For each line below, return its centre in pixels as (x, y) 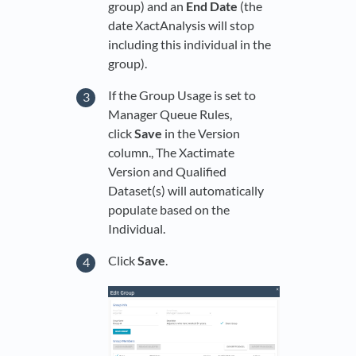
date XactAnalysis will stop (181, 25)
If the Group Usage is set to (182, 95)
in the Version (202, 133)
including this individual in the (190, 44)
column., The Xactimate (171, 152)
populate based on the (169, 209)
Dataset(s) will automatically (186, 190)
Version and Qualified (167, 171)
